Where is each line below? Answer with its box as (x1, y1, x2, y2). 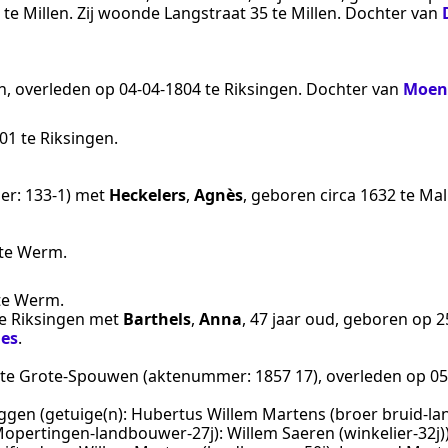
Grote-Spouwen (19, 365, 139, 388)
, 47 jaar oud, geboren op (242, 308, 436, 331)
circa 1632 (320, 183, 396, 206)
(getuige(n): (36, 403, 131, 426)
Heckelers (109, 183, 186, 206)
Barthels (123, 308, 191, 331)
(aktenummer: (139, 365, 255, 388)
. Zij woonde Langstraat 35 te (69, 2, 291, 25)
